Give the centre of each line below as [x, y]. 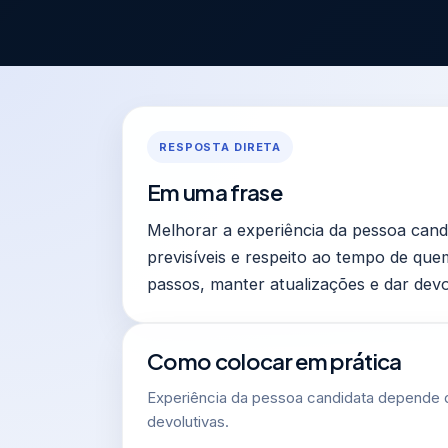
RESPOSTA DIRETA [220, 146]
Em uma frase [215, 191]
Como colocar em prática [274, 360]
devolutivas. [188, 421]
